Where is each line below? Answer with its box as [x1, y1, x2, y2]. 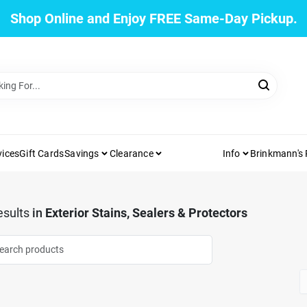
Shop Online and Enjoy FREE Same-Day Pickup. [10, 10, 297, 27]
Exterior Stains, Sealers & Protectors [45, 206, 247, 220]
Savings [64, 147, 99, 159]
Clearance [110, 147, 153, 159]
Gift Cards [19, 147, 64, 159]
